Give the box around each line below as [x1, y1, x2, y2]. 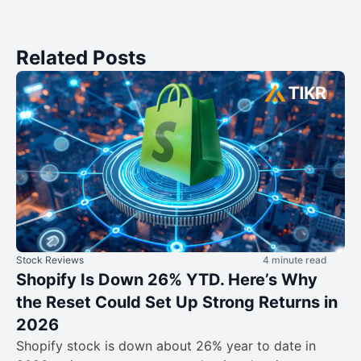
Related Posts [16, 46, 146, 70]
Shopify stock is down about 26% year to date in [16, 337, 316, 354]
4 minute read [263, 253, 327, 266]
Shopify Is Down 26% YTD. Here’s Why [16, 269, 317, 289]
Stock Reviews [16, 253, 84, 266]
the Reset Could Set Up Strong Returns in [16, 292, 338, 312]
